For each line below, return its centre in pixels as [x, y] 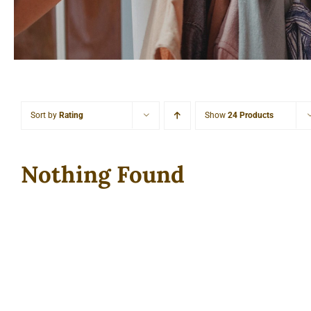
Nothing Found [102, 174]
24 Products [250, 115]
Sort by [44, 115]
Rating [71, 115]
